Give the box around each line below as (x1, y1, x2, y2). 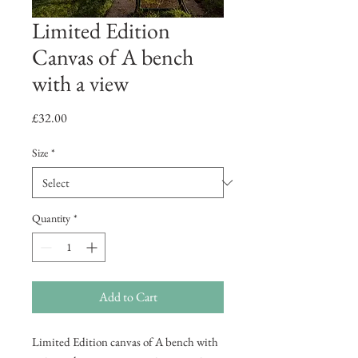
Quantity (32, 211, 70, 225)
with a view (32, 69, 129, 97)
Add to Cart (98, 288, 157, 305)
